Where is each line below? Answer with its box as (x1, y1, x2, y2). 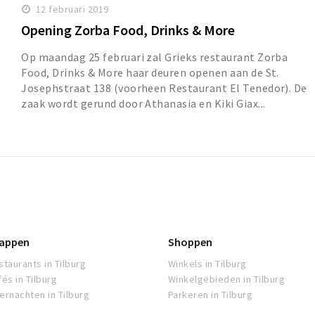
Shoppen (168, 235, 212, 250)
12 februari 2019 (35, 3, 109, 16)
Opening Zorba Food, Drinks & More (21, 21, 236, 39)
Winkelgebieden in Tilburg (168, 273, 285, 286)
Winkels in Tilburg (168, 257, 247, 271)
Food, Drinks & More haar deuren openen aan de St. (21, 65, 279, 80)
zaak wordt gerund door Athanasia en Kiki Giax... (21, 96, 266, 111)
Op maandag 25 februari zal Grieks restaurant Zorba (21, 50, 288, 65)
